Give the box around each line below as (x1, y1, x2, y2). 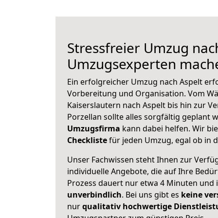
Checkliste (67, 135, 107, 145)
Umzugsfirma (67, 123, 120, 134)
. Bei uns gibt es (122, 189, 181, 200)
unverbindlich (67, 189, 122, 200)
